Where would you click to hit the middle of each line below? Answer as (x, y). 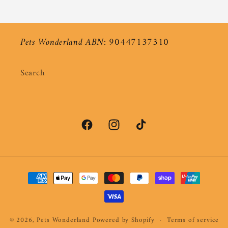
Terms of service (193, 220)
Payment (38, 173)
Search (33, 74)
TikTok (146, 131)
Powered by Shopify (123, 220)
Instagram (125, 131)
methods (38, 188)
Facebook (97, 131)
